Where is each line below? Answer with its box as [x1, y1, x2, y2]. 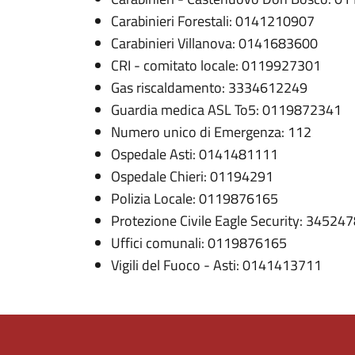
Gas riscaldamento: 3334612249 [111, 77, 307, 98]
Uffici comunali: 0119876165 [111, 232, 287, 254]
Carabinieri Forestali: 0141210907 [111, 10, 315, 32]
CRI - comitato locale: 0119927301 [111, 55, 321, 76]
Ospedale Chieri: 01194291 [111, 166, 273, 187]
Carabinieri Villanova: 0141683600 [111, 32, 318, 54]
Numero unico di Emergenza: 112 [111, 121, 311, 143]
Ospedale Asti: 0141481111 [111, 143, 278, 165]
